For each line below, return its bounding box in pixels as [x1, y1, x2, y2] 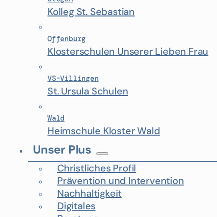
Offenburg [47, 34, 86, 44]
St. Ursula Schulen [47, 85, 128, 97]
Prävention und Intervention [57, 174, 184, 187]
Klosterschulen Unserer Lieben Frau [47, 45, 209, 58]
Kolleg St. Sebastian [47, 5, 135, 18]
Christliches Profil [57, 162, 137, 174]
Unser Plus [33, 142, 92, 157]
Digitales [57, 200, 96, 212]
